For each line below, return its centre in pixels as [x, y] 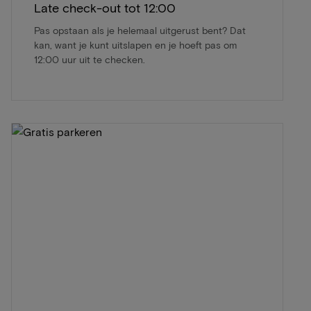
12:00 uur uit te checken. [90, 59]
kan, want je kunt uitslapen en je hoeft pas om [135, 44]
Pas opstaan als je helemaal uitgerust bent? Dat [140, 30]
